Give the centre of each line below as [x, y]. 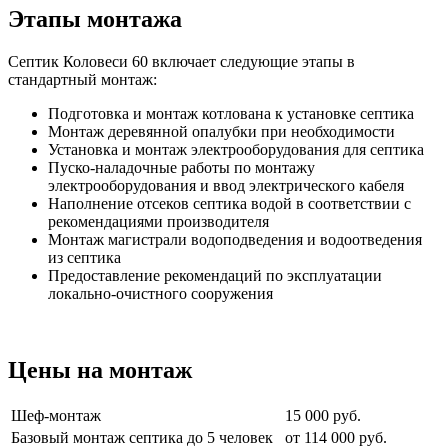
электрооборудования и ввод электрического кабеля [226, 186]
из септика [84, 258]
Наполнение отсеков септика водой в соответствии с [229, 204]
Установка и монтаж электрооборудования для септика [236, 150]
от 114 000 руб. [336, 437]
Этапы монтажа [95, 19]
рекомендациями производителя [158, 222]
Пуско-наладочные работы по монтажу [181, 168]
